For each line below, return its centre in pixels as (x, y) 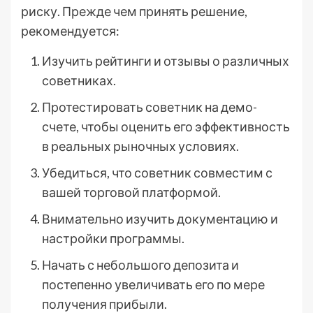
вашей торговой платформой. (131, 192)
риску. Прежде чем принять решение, (134, 11)
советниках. (79, 80)
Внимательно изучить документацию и (160, 218)
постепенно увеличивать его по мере (153, 284)
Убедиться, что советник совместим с (157, 172)
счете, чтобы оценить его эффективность (166, 126)
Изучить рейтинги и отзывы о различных (166, 60)
